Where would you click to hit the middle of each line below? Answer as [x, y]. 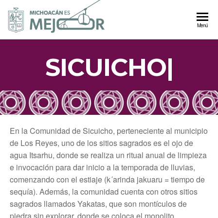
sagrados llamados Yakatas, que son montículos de [98, 204]
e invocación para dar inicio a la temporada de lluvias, [102, 167]
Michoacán [146, 45]
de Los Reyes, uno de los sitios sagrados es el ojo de [101, 143]
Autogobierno [155, 29]
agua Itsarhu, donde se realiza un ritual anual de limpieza [108, 155]
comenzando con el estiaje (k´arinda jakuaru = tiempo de [107, 179]
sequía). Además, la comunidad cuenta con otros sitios [104, 191]
